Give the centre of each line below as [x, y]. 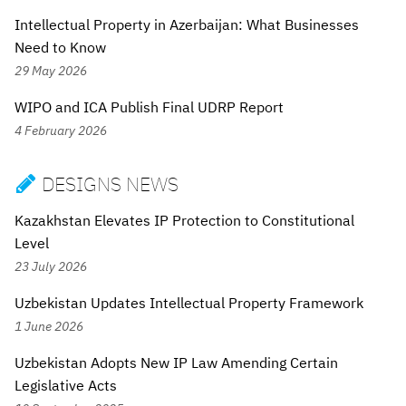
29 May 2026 [51, 71]
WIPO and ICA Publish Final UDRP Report [149, 107]
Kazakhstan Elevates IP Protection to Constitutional [184, 220]
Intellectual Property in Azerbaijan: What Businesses [187, 25]
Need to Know [60, 48]
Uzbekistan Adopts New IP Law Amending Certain [176, 362]
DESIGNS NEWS [107, 184]
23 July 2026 [51, 266]
